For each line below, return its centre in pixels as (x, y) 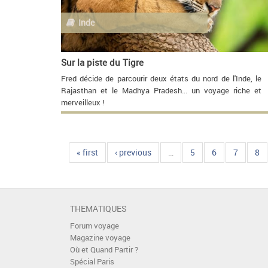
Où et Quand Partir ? (104, 250)
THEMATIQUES (98, 209)
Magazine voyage (100, 238)
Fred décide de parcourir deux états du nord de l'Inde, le (161, 79)
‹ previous (133, 153)
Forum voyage (95, 226)
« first (87, 153)
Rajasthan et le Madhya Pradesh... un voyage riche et (161, 91)
